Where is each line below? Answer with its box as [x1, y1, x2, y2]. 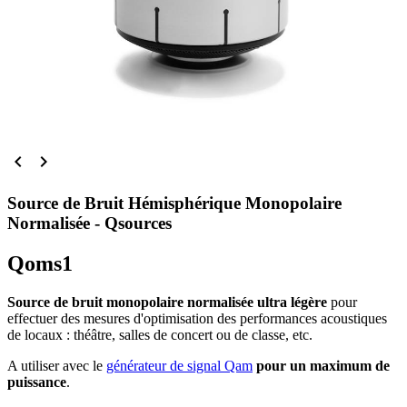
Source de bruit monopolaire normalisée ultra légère [7, 293, 327, 310]
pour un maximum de [256, 357, 390, 373]
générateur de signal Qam [106, 357, 253, 373]
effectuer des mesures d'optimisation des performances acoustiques [7, 310, 387, 326]
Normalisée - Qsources [7, 213, 172, 233]
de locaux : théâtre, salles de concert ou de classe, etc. [7, 326, 313, 342]
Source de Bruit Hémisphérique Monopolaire [7, 193, 342, 213]
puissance [7, 373, 66, 390]
